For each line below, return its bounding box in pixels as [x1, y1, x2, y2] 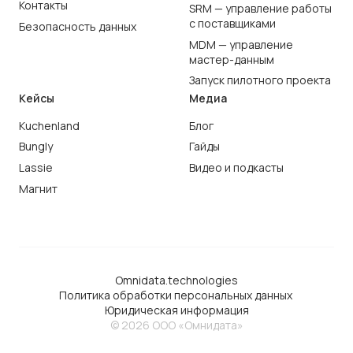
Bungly [19, 139, 53, 154]
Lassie [19, 160, 53, 176]
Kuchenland [19, 117, 80, 133]
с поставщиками [189, 16, 276, 31]
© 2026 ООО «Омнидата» [110, 317, 243, 333]
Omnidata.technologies [115, 272, 238, 288]
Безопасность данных [19, 19, 136, 35]
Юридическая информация [104, 302, 249, 318]
